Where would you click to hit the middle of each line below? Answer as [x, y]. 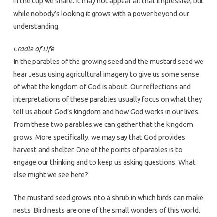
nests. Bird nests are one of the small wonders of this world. [106, 210]
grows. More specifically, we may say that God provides [99, 137]
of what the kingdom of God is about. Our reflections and [102, 86]
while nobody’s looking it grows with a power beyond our [101, 13]
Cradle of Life [33, 48]
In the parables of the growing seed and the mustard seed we [108, 61]
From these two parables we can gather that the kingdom [103, 124]
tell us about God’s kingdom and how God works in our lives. [106, 111]
